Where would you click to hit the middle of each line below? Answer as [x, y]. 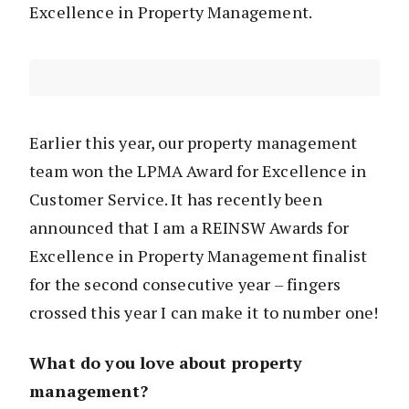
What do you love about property [166, 363]
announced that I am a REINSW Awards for [189, 228]
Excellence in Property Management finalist [199, 256]
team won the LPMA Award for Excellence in [198, 171]
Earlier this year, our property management [194, 143]
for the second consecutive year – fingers [185, 284]
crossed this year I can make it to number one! [204, 313]
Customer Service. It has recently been [176, 199]
